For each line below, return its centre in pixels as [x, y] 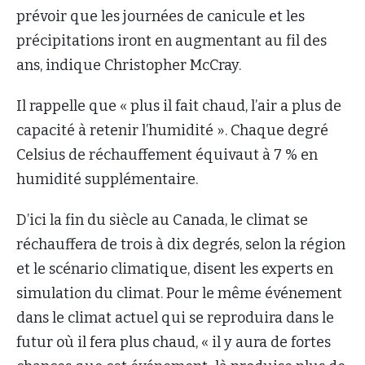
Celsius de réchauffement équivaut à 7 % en [167, 154]
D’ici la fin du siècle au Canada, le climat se [162, 220]
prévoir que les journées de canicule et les [161, 16]
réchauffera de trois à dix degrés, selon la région [181, 244]
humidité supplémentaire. [107, 179]
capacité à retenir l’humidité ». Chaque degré [172, 130]
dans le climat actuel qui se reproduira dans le [175, 317]
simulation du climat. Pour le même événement [179, 293]
